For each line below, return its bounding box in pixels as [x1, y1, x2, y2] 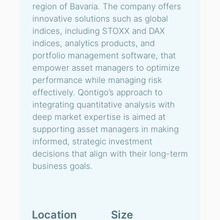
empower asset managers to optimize [32, 63, 180, 73]
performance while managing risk [32, 75, 162, 85]
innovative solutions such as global [32, 14, 168, 24]
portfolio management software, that [32, 51, 176, 60]
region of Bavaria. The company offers [32, 1, 181, 11]
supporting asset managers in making [32, 124, 179, 134]
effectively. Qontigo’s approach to [32, 87, 163, 97]
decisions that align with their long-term [32, 149, 188, 159]
